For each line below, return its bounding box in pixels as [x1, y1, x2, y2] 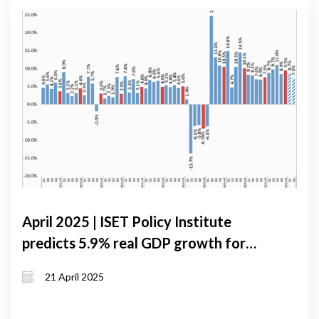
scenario [22, 276, 77, 294]
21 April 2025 [45, 271, 104, 283]
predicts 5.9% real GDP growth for [22, 234, 246, 251]
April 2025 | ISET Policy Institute [22, 212, 231, 230]
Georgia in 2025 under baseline [22, 255, 222, 273]
